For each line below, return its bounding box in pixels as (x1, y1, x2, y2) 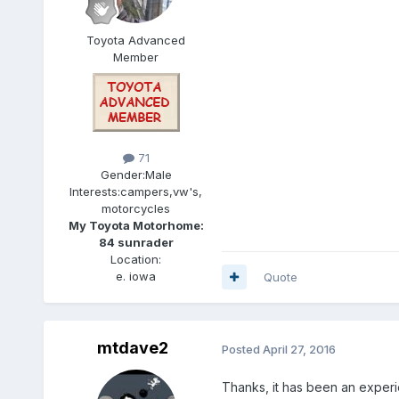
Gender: (100, 167, 145, 182)
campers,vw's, (120, 183, 203, 199)
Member (113, 49, 159, 64)
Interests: (69, 183, 121, 199)
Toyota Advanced (86, 32, 186, 47)
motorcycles (102, 200, 171, 216)
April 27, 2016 (262, 341, 336, 356)
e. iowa (116, 268, 157, 283)
